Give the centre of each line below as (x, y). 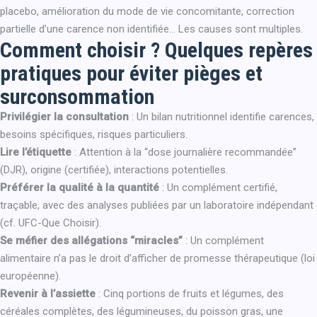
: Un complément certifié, (218, 188)
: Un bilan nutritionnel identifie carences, (221, 117)
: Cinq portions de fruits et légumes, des (190, 294)
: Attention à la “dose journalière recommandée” (184, 152)
